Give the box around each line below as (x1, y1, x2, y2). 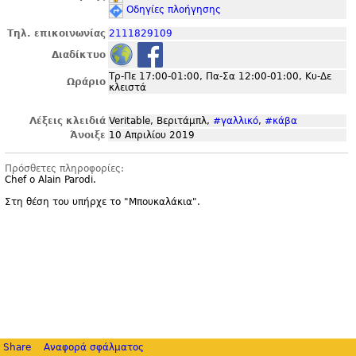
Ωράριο (67, 76, 106, 87)
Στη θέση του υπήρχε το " (5, 196, 129, 207)
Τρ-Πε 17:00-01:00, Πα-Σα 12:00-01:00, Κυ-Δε (109, 71, 331, 82)
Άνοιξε (70, 130, 106, 141)
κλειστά (109, 82, 146, 93)
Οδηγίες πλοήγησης (126, 4, 221, 15)
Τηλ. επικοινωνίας (7, 28, 106, 39)
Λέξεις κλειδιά (29, 115, 106, 126)
